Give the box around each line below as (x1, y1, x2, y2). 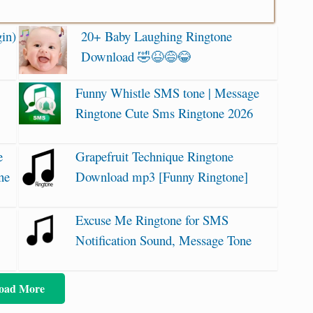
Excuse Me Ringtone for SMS (75, 210, 228, 228)
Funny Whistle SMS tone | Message (75, 83, 259, 101)
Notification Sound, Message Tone (75, 231, 252, 249)
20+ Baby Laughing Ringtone (81, 27, 233, 45)
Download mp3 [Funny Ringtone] (75, 167, 248, 185)
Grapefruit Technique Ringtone (75, 147, 233, 165)
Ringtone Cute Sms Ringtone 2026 (75, 103, 253, 122)
